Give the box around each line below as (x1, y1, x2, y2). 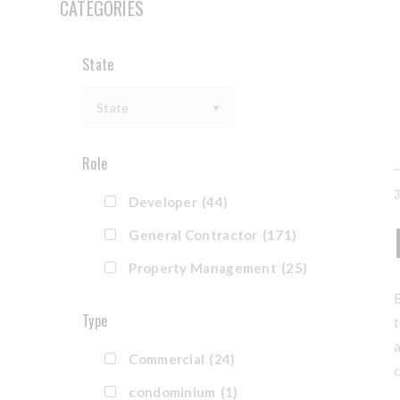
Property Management (129, 260, 278, 276)
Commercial (129, 351, 205, 367)
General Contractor (129, 227, 258, 243)
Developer (129, 194, 198, 210)
